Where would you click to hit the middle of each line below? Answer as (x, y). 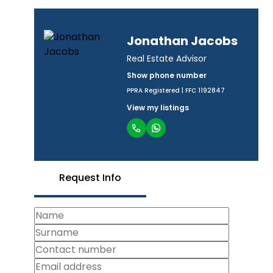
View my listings (158, 108)
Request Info (90, 178)
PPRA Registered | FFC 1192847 (176, 90)
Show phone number (167, 75)
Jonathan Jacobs (182, 41)
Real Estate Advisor (167, 58)
